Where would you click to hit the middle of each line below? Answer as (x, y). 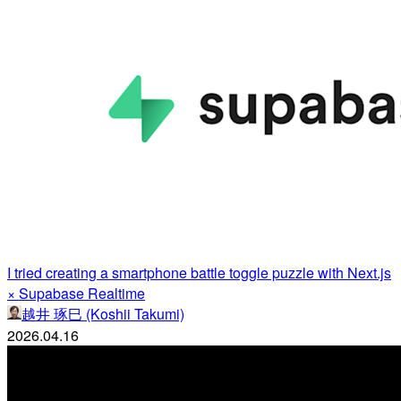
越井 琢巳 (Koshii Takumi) (103, 313)
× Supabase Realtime (76, 293)
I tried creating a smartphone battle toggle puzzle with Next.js (199, 272)
